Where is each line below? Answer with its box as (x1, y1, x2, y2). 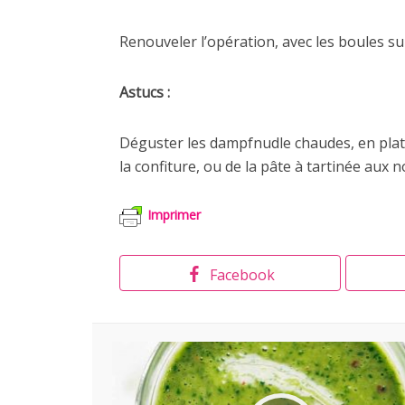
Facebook (209, 265, 275, 285)
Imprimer (147, 206, 201, 224)
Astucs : (119, 82, 170, 102)
